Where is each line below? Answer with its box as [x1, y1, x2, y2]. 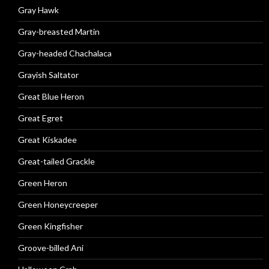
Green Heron [18, 178, 67, 188]
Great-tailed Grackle [18, 156, 95, 166]
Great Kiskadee [18, 134, 77, 145]
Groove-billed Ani [18, 243, 83, 253]
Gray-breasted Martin [18, 26, 100, 37]
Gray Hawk [18, 5, 59, 15]
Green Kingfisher [18, 221, 83, 231]
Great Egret [18, 113, 63, 123]
